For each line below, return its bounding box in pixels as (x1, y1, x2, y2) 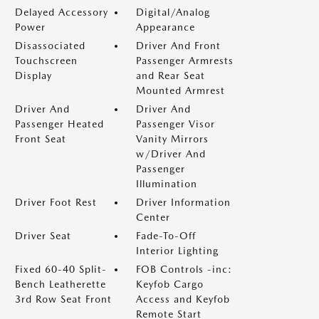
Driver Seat (15, 230, 71, 241)
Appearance (136, 21, 195, 33)
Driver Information (136, 197, 231, 208)
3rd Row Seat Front (15, 293, 112, 305)
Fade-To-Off (136, 230, 196, 241)
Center (136, 211, 170, 223)
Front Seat (15, 133, 66, 145)
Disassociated (15, 40, 85, 51)
